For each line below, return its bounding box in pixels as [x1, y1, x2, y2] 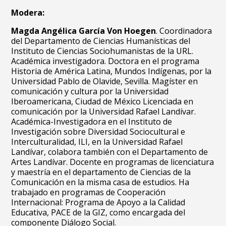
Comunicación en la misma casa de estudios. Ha [11, 177, 190, 188]
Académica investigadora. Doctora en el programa [11, 55, 200, 67]
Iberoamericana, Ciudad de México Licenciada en [11, 96, 194, 107]
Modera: [11, 7, 47, 18]
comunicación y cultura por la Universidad [11, 86, 169, 97]
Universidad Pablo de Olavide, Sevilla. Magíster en [11, 76, 198, 87]
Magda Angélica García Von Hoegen [11, 25, 156, 36]
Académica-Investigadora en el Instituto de [11, 116, 173, 127]
